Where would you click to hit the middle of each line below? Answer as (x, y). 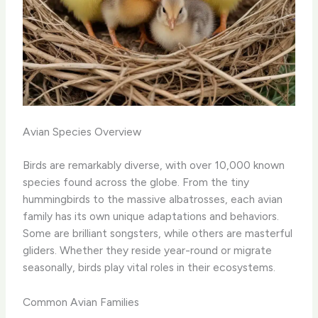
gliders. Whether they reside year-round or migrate (148, 251)
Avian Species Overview (82, 132)
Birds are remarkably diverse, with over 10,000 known (154, 165)
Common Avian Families (81, 302)
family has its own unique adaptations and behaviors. (151, 216)
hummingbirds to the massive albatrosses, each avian (153, 199)
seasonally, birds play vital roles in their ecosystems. (149, 268)
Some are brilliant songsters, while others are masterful (158, 234)
